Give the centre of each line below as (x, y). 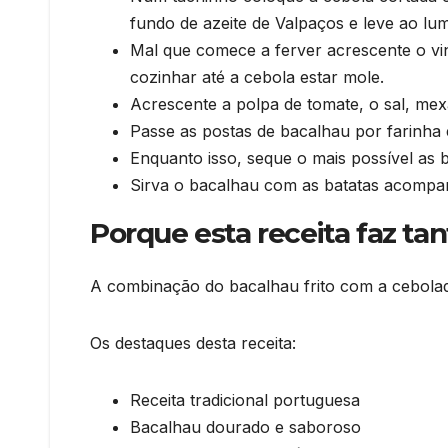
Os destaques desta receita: (193, 343)
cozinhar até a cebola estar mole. (257, 76)
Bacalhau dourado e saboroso (245, 427)
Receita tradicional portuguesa (245, 400)
